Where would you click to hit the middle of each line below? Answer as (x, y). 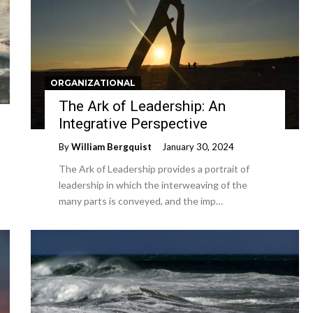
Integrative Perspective (133, 124)
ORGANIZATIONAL (93, 83)
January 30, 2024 (198, 147)
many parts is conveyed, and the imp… (141, 201)
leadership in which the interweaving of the (153, 185)
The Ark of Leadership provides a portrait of (154, 169)
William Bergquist (111, 147)
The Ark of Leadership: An (142, 106)
